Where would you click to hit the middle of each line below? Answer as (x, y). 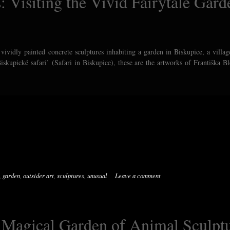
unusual (97, 175)
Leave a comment (138, 175)
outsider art (39, 175)
